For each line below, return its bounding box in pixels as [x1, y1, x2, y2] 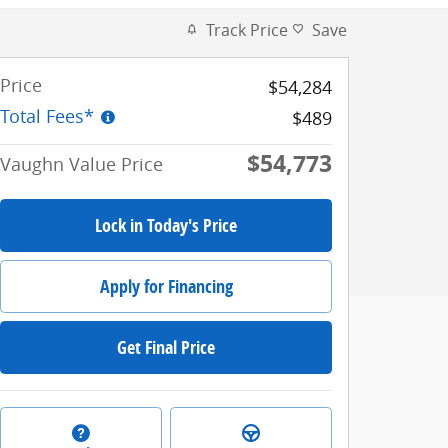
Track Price [206, 18, 288, 41]
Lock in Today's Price [95, 212, 237, 238]
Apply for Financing [99, 273, 233, 299]
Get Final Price [117, 335, 215, 361]
